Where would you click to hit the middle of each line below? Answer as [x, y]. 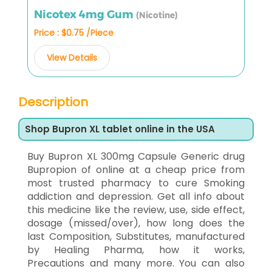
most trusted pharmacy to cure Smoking [136, 183]
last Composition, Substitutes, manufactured [136, 236]
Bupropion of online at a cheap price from [136, 169]
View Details [72, 57]
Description [53, 102]
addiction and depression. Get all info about [136, 196]
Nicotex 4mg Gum [85, 14]
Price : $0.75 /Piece [74, 32]
